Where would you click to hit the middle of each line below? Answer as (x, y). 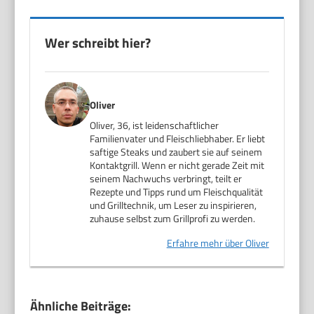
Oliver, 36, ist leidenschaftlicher (155, 125)
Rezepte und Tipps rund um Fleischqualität (177, 192)
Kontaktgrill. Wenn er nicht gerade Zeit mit (177, 165)
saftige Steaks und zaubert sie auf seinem (176, 152)
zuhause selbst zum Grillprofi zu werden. (173, 218)
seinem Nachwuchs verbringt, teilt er (166, 178)
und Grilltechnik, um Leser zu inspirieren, (173, 205)
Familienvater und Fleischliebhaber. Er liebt (178, 138)
